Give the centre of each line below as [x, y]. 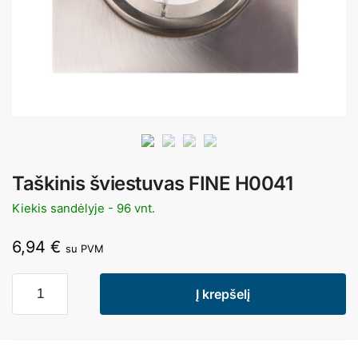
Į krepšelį [223, 294]
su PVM [85, 248]
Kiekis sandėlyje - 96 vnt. [84, 209]
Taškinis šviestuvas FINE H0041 [152, 184]
